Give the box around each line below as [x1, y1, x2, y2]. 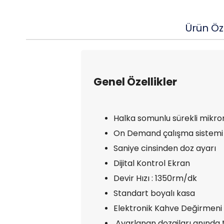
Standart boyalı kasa [113, 187, 195, 199]
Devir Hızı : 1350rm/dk [113, 172, 197, 184]
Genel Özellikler [93, 74, 177, 89]
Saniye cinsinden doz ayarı [113, 142, 216, 154]
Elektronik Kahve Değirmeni [113, 202, 222, 214]
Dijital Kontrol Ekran [113, 157, 190, 169]
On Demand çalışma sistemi [113, 127, 223, 139]
